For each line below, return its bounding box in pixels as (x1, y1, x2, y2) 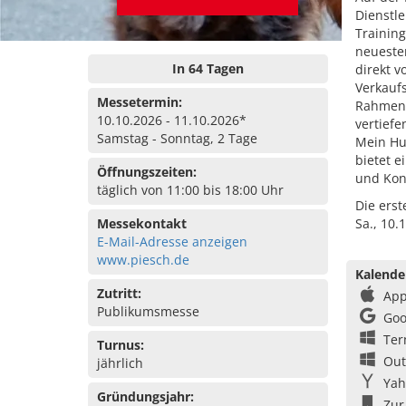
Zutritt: (97, 285, 141, 302)
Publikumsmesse (97, 303, 199, 320)
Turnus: (97, 336, 144, 353)
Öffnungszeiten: (97, 163, 197, 180)
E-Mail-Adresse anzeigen (97, 233, 247, 250)
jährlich (97, 354, 143, 372)
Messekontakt (97, 215, 187, 232)
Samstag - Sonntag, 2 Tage (97, 130, 257, 147)
